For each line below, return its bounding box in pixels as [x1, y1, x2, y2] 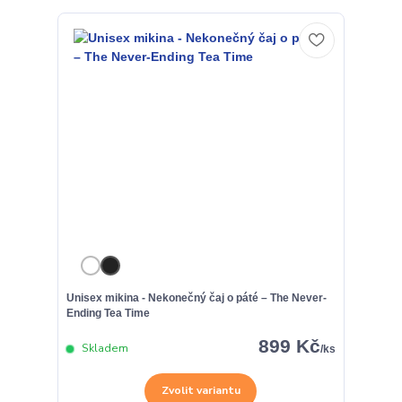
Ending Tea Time [66, 306, 150, 319]
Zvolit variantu [161, 383, 240, 398]
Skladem [78, 341, 128, 356]
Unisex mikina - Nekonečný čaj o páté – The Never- [66, 291, 327, 304]
